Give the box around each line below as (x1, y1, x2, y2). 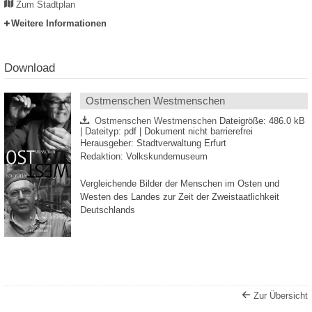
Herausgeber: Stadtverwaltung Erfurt (80, 138, 226, 149)
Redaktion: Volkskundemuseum (80, 151, 208, 162)
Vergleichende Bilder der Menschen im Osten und (80, 178, 279, 189)
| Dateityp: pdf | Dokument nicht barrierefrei (80, 127, 253, 137)
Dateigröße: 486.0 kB (219, 116, 305, 127)
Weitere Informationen (11, 17, 107, 29)
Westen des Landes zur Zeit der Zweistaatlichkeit (80, 191, 279, 202)
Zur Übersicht (253, 290, 308, 301)
